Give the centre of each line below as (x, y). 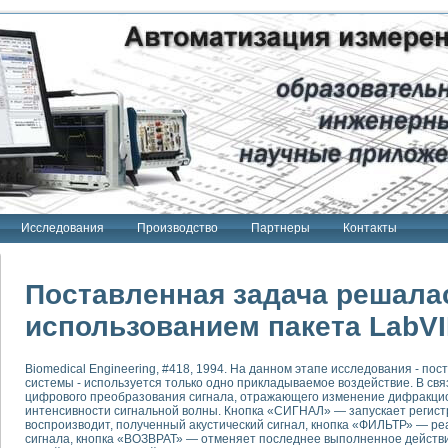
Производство (177, 228)
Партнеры (280, 228)
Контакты (370, 228)
